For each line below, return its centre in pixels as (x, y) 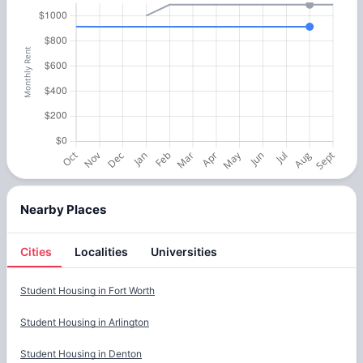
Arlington (129, 322)
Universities (184, 252)
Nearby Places (63, 209)
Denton (125, 353)
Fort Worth (132, 290)
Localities (101, 252)
